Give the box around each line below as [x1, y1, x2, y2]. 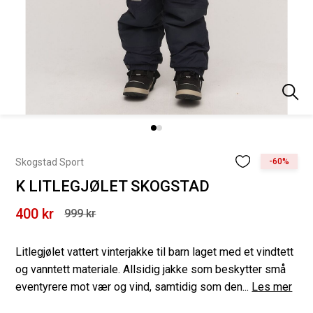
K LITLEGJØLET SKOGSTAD [15, 177, 210, 195]
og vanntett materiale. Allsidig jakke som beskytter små [15, 263, 286, 276]
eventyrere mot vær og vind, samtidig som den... [15, 280, 249, 293]
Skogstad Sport [15, 156, 85, 168]
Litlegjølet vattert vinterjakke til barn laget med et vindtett [15, 245, 294, 259]
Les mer [252, 280, 293, 293]
